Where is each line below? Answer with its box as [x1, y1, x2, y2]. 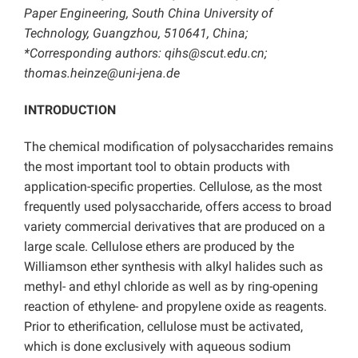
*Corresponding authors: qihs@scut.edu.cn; [24, 46, 267, 62]
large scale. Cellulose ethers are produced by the [24, 239, 294, 255]
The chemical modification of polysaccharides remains [24, 139, 333, 155]
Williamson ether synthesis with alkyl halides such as [24, 259, 323, 275]
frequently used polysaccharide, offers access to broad [24, 199, 332, 215]
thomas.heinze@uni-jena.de [24, 66, 180, 82]
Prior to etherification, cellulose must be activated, [24, 319, 303, 335]
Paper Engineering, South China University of [24, 6, 272, 22]
